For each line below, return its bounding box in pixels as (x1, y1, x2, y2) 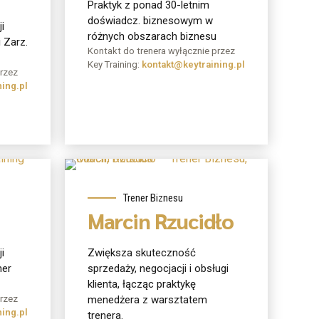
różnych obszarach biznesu (88, 29, 216, 43)
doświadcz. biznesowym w (88, 14, 213, 27)
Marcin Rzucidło (88, 206, 234, 234)
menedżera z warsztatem (88, 293, 207, 307)
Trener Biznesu (123, 191, 183, 204)
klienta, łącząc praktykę (88, 278, 196, 291)
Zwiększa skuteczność (88, 246, 196, 260)
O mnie (102, 157, 135, 170)
